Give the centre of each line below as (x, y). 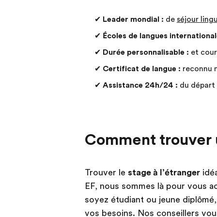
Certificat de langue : (141, 69)
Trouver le (106, 173)
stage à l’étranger (164, 173)
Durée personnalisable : (146, 53)
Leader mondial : (133, 20)
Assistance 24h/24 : (140, 85)
